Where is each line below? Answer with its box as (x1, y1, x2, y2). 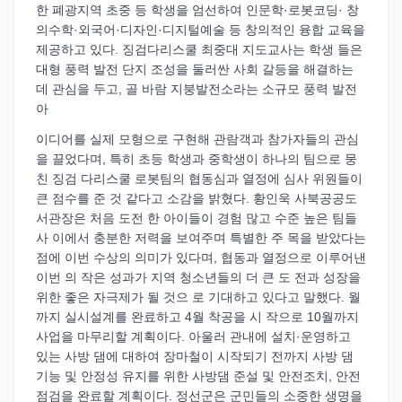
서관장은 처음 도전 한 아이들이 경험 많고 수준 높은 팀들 (36, 211, 357, 225)
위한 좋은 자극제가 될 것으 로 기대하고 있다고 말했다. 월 (36, 290, 361, 304)
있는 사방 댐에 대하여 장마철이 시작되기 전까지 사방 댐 (36, 349, 354, 363)
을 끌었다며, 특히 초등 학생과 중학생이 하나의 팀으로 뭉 (36, 152, 357, 166)
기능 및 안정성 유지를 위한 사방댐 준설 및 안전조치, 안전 (36, 369, 361, 383)
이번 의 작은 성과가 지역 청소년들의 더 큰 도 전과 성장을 (36, 270, 361, 284)
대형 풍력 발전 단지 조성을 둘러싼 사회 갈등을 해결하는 (36, 62, 354, 76)
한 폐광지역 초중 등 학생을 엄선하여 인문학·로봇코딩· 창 (36, 3, 359, 17)
